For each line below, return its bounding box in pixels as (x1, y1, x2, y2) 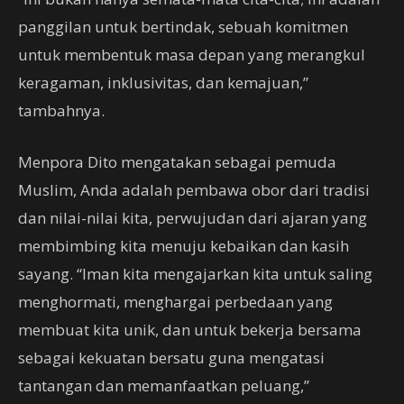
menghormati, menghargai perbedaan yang (18, 291, 333, 312)
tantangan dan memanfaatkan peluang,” (18, 375, 309, 396)
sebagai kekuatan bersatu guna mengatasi (18, 347, 325, 368)
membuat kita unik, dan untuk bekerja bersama (18, 319, 362, 340)
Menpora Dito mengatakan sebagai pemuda (18, 151, 336, 172)
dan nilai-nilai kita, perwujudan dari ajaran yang (18, 207, 367, 228)
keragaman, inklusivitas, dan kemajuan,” (18, 72, 308, 93)
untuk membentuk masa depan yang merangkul (18, 44, 365, 65)
